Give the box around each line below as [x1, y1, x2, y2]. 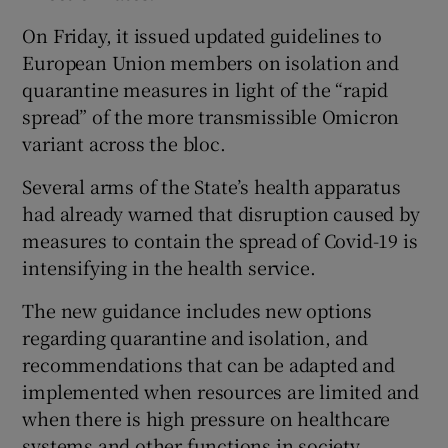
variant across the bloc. [22, 129, 226, 156]
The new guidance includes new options [22, 296, 373, 323]
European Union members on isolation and [22, 48, 399, 75]
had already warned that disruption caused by [22, 199, 420, 226]
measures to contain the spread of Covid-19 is [22, 226, 418, 253]
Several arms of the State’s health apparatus [22, 172, 401, 199]
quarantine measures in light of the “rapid [22, 75, 389, 102]
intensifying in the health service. [22, 253, 316, 280]
